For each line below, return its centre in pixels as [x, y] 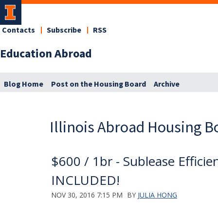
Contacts [18, 30]
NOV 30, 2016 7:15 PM [87, 195]
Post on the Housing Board [99, 84]
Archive [167, 84]
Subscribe [64, 30]
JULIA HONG [157, 195]
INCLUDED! [85, 180]
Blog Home [24, 84]
